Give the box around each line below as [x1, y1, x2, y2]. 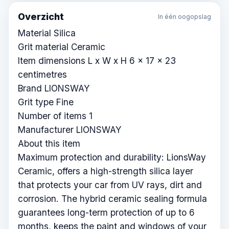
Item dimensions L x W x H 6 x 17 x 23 [18, 55, 176, 66]
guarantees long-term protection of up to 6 [18, 207, 195, 218]
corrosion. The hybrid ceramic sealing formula [18, 193, 207, 204]
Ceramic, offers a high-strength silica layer [18, 166, 193, 177]
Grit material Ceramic [18, 41, 105, 53]
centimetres [18, 69, 67, 80]
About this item [18, 138, 80, 149]
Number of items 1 [18, 110, 93, 122]
